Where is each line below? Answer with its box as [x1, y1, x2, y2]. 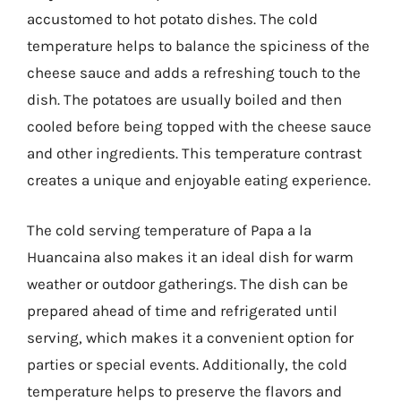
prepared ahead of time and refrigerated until [27, 301, 337, 320]
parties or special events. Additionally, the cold [27, 354, 347, 373]
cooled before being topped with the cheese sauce [27, 117, 371, 135]
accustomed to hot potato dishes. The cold [27, 10, 318, 28]
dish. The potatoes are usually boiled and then [27, 90, 342, 108]
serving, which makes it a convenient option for [27, 328, 354, 346]
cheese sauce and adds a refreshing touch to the [27, 64, 361, 81]
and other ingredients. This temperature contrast [27, 144, 362, 162]
